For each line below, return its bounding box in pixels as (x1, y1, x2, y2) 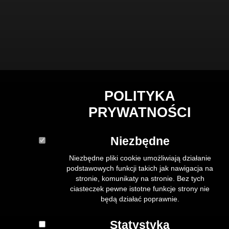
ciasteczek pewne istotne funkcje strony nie (70, 184, 210, 193)
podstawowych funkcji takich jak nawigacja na (66, 164, 214, 172)
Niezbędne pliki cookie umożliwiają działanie (68, 153, 211, 162)
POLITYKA (104, 87, 176, 104)
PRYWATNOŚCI (88, 104, 192, 120)
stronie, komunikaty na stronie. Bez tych (75, 174, 204, 182)
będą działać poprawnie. (100, 194, 179, 203)
